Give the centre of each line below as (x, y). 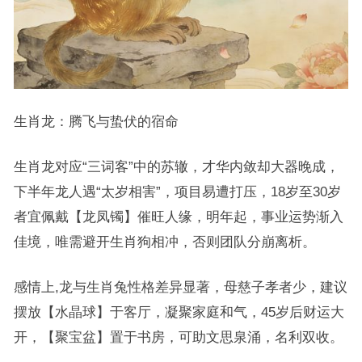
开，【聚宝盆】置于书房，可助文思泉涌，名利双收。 (178, 337)
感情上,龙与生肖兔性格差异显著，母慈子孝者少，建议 (180, 287)
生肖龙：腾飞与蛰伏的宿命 (96, 122)
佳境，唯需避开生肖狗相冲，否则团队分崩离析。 (164, 242)
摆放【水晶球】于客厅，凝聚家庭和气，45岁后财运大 (179, 312)
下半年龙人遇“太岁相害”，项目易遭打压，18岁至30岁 (177, 192)
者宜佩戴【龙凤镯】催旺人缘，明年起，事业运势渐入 (178, 217)
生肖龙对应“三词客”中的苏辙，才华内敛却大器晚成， (176, 167)
